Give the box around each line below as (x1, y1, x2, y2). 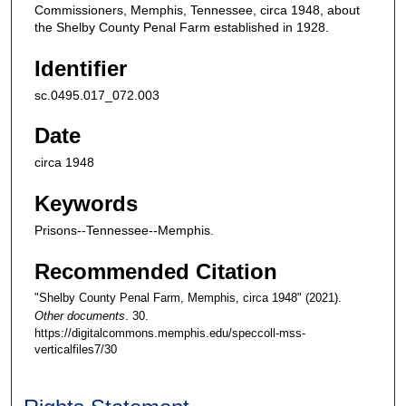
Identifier (34, 55, 127, 81)
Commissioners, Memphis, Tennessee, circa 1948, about (34, 2, 360, 17)
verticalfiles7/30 (34, 342, 117, 356)
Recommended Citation (34, 258, 277, 284)
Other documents (34, 308, 125, 323)
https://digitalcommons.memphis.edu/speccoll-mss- (34, 325, 305, 340)
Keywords (34, 190, 138, 216)
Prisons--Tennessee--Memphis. (34, 222, 214, 237)
